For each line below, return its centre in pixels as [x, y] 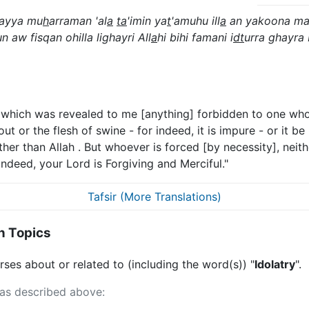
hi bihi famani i [195, 37]
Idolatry [275, 264]
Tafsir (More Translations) [154, 197]
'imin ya [147, 20]
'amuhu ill [196, 20]
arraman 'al [78, 20]
